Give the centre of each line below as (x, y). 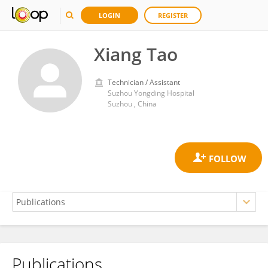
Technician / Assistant (144, 82)
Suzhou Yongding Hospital (151, 93)
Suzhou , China (132, 104)
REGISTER (173, 15)
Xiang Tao (136, 54)
